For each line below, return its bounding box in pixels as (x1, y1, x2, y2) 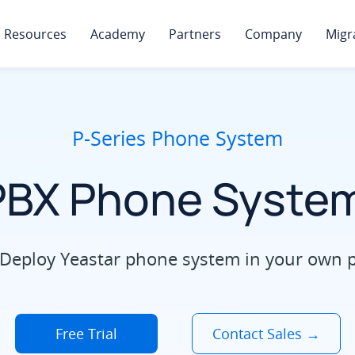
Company (245, 25, 302, 43)
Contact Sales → (212, 324, 320, 343)
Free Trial (55, 324, 117, 343)
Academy (90, 25, 145, 43)
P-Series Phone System (72, 124, 283, 151)
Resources (4, 25, 67, 43)
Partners (169, 25, 221, 43)
